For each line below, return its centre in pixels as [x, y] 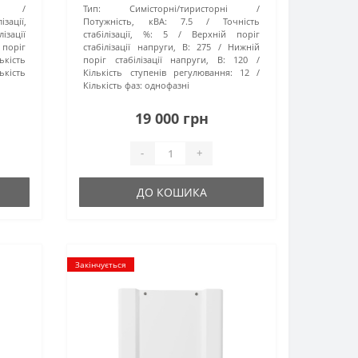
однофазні [167, 85]
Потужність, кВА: [125, 21]
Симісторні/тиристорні [179, 8]
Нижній [243, 46]
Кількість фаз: [113, 85]
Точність [241, 21]
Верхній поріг [226, 34]
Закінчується [101, 264]
